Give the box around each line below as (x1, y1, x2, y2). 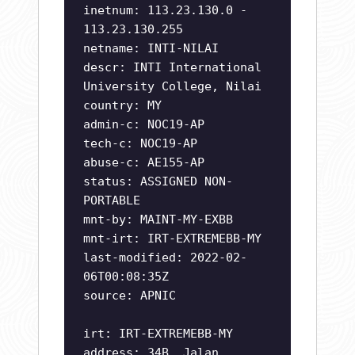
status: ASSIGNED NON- (83, 174, 233, 189)
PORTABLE (83, 193, 140, 208)
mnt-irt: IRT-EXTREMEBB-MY (83, 231, 261, 246)
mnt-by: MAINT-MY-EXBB (83, 212, 233, 227)
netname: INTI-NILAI (83, 41, 219, 56)
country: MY (83, 98, 162, 113)
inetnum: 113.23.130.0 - (83, 3, 247, 18)
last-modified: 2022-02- (83, 250, 247, 265)
